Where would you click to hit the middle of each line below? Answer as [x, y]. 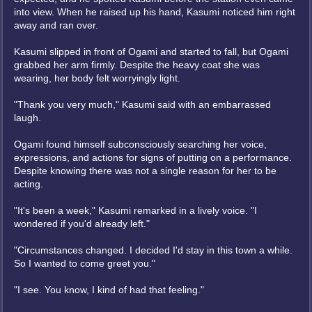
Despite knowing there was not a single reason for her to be [145, 171]
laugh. [28, 118]
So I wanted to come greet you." [85, 263]
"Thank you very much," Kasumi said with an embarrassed [142, 104]
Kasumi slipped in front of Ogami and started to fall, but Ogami [151, 52]
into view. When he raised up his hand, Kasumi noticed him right [155, 12]
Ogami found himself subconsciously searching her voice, [140, 144]
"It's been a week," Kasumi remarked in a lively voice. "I [135, 210]
